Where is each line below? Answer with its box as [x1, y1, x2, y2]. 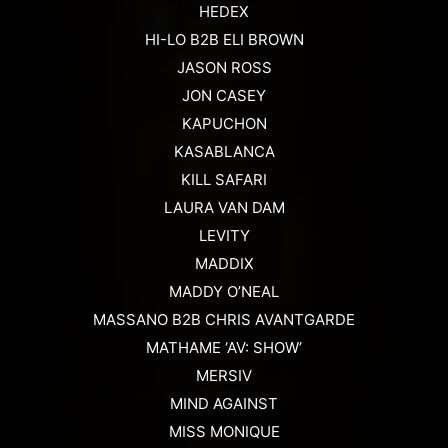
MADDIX [194, 254, 254, 274]
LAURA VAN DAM [163, 198, 285, 218]
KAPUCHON [181, 114, 267, 134]
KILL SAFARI [181, 170, 267, 190]
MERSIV [196, 366, 252, 386]
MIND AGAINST [170, 394, 278, 414]
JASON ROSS [176, 58, 272, 78]
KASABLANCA [173, 142, 275, 162]
